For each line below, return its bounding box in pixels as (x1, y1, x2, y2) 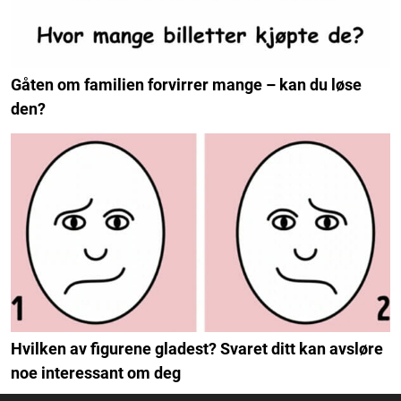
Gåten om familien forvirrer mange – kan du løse (11, 74, 362, 94)
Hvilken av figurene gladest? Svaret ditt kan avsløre (11, 339, 383, 359)
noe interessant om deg (11, 363, 181, 383)
